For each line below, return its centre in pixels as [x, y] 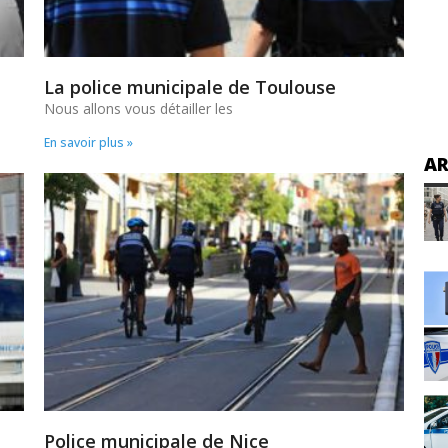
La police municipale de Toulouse [189, 87]
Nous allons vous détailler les [138, 109]
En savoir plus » [88, 143]
